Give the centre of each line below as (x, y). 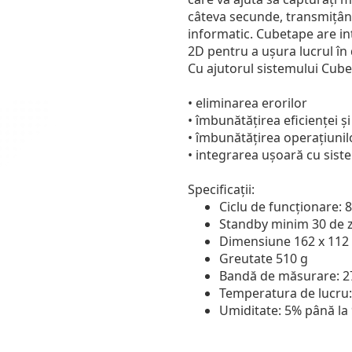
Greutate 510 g (264, 258)
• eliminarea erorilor (247, 103)
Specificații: (221, 189)
